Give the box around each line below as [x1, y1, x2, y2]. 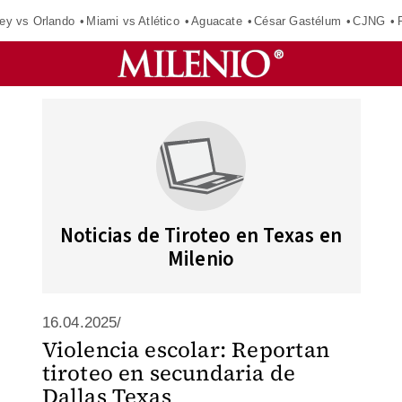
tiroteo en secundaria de [41, 358, 296, 388]
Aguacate [191, 13, 242, 28]
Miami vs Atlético [86, 13, 179, 28]
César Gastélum [254, 13, 342, 28]
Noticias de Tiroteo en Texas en [59, 221, 343, 250]
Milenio [167, 244, 235, 274]
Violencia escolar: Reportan [41, 335, 329, 364]
